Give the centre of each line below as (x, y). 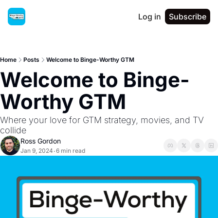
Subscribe (188, 17)
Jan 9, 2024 (37, 151)
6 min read (71, 151)
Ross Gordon (41, 141)
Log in (150, 17)
